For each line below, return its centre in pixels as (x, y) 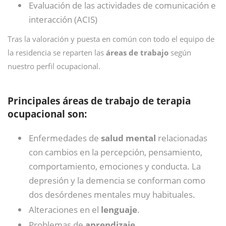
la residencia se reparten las (57, 52)
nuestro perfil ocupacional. (54, 66)
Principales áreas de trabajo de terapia (99, 101)
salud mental (128, 138)
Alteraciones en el (65, 210)
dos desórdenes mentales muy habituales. (112, 194)
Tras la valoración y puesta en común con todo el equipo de (111, 39)
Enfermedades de (65, 138)
